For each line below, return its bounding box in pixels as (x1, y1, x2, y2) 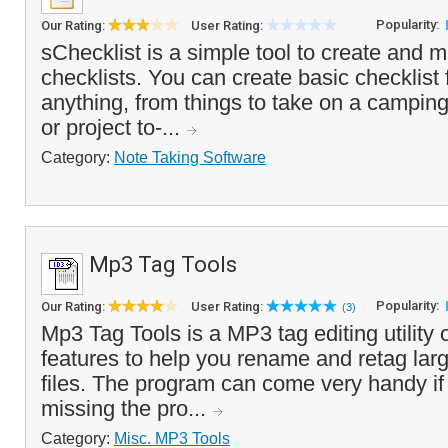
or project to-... (41, 115, 186, 140)
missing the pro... (41, 396, 212, 421)
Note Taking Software (114, 148, 266, 166)
